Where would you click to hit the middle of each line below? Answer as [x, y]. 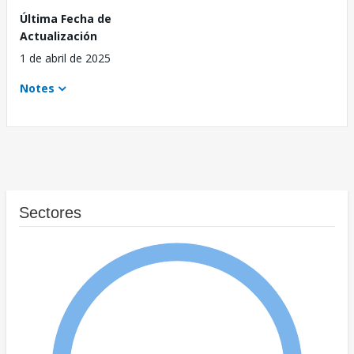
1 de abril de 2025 [65, 58]
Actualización [58, 36]
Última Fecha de [66, 19]
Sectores [50, 213]
